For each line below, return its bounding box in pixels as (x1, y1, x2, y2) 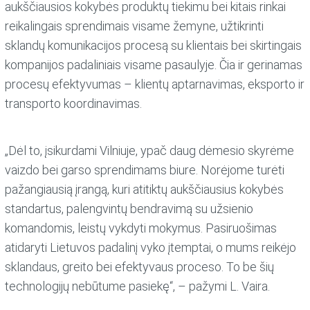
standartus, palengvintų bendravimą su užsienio (5, 201, 254, 216)
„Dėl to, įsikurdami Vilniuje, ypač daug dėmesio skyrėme (5, 143, 295, 158)
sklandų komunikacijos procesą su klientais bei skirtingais (5, 37, 302, 53)
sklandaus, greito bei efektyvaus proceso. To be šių (5, 259, 275, 274)
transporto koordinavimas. (5, 95, 143, 111)
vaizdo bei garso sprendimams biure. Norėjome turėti (5, 162, 285, 177)
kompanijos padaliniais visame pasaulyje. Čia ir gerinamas (5, 57, 303, 72)
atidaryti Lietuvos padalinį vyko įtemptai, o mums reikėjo (5, 239, 297, 255)
